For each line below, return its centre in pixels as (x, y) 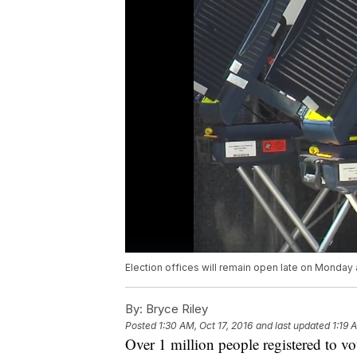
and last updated (293, 326)
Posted (142, 326)
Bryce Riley (175, 309)
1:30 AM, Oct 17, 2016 (206, 326)
